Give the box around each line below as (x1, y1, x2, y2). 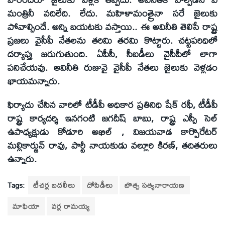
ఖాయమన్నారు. (8, 72, 60, 90)
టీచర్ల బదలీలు (33, 177, 75, 192)
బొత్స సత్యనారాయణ (125, 177, 185, 192)
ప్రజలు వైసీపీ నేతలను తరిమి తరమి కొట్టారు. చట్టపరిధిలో (8, 31, 217, 50)
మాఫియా (13, 198, 40, 213)
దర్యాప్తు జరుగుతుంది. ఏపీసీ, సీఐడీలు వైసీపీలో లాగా (8, 45, 217, 63)
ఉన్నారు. (8, 150, 37, 168)
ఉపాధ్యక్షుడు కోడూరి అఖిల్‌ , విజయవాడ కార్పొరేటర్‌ (8, 123, 217, 141)
